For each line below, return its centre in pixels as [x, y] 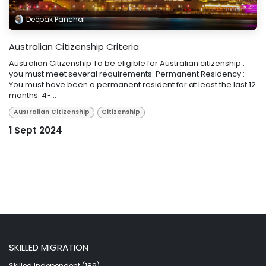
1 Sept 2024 [36, 131]
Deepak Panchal [56, 19]
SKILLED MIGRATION [49, 247]
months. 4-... [33, 95]
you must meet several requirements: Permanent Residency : [127, 74]
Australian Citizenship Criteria [74, 46]
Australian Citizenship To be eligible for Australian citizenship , [127, 63]
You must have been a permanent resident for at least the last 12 [132, 84]
